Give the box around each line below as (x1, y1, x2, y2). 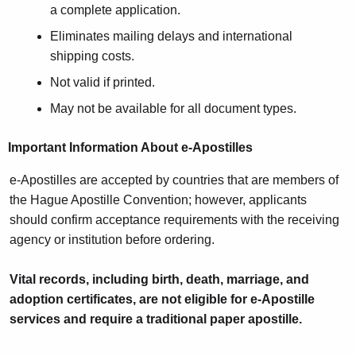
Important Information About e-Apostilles (8, 141, 253, 155)
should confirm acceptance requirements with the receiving (9, 213, 339, 227)
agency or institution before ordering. (9, 233, 215, 247)
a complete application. (49, 3, 180, 17)
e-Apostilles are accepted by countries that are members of (9, 173, 339, 188)
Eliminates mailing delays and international (49, 29, 292, 44)
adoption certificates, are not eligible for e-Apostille (9, 292, 315, 307)
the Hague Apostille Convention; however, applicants (9, 193, 307, 207)
